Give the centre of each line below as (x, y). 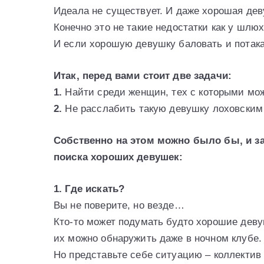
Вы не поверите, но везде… (119, 205)
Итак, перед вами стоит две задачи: (143, 75)
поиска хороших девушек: (118, 157)
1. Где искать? (89, 189)
